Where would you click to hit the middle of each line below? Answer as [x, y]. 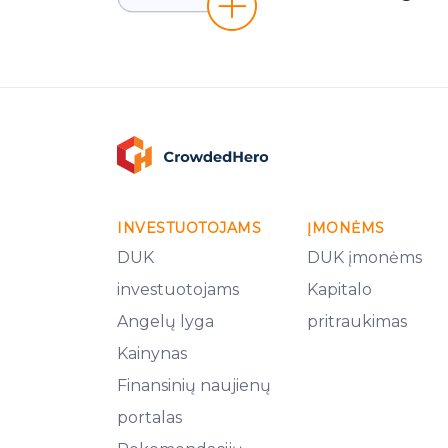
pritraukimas [357, 321]
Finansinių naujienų [194, 385]
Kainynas [152, 353]
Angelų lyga [165, 321]
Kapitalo [339, 289]
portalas [149, 417]
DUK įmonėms [364, 257]
